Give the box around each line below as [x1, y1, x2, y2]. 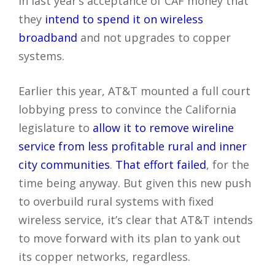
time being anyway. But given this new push [18, 176, 251, 190]
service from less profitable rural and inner [18, 139, 247, 153]
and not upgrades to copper [77, 30, 231, 45]
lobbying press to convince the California [18, 102, 236, 117]
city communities [18, 157, 110, 172]
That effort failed [115, 157, 206, 172]
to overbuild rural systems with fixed [18, 194, 214, 209]
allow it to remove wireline [93, 120, 234, 135]
